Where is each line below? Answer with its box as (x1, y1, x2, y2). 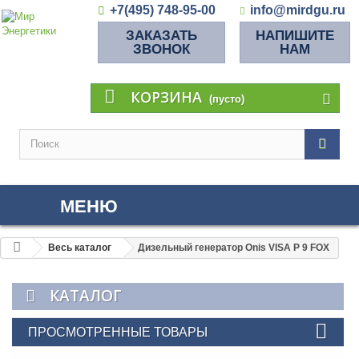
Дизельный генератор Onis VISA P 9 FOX (138, 242, 329, 253)
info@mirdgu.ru (250, 3, 345, 17)
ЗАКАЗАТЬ (126, 28, 197, 43)
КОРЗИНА (131, 87, 202, 107)
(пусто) (209, 93, 244, 105)
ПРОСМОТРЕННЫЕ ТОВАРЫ (28, 325, 208, 339)
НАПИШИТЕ (256, 28, 334, 43)
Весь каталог (48, 242, 111, 253)
